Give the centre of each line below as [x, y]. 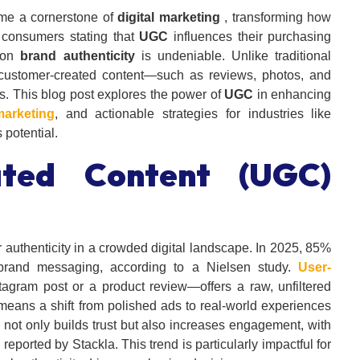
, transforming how [276, 18]
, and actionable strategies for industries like [193, 114]
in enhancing [292, 95]
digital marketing [169, 18]
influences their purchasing [250, 37]
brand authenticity [78, 56]
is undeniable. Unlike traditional [233, 56]
